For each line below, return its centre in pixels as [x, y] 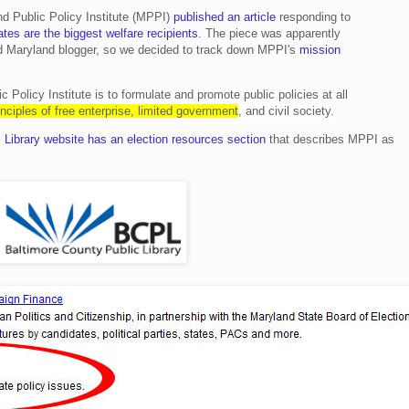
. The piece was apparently [269, 33]
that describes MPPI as [330, 140]
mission [320, 49]
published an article [225, 16]
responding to [313, 16]
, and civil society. [286, 111]
